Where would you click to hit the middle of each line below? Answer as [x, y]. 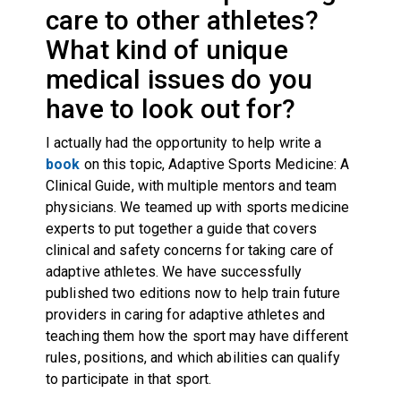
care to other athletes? [182, 20]
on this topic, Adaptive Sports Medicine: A [215, 164]
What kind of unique [166, 49]
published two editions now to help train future [193, 293]
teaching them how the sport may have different [197, 336]
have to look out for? [171, 108]
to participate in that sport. [128, 379]
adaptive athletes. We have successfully [174, 271]
